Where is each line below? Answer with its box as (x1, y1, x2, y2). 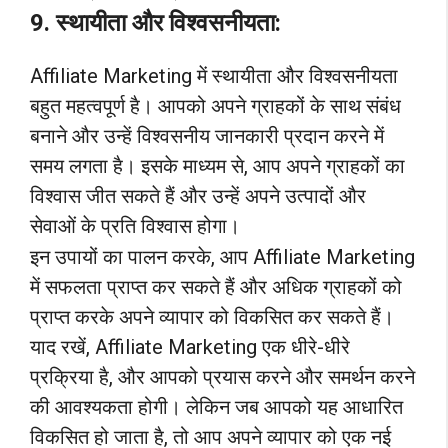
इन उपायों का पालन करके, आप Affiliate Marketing (30, 245, 415, 270)
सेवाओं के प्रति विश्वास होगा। (30, 213, 240, 238)
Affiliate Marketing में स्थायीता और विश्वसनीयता (30, 63, 398, 88)
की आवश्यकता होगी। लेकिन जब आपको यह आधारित (30, 395, 403, 420)
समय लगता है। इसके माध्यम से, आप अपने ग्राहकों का (30, 153, 405, 178)
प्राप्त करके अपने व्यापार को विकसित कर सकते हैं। (30, 305, 394, 330)
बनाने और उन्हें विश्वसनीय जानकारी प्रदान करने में (30, 123, 384, 148)
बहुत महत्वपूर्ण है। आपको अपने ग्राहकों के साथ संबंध (30, 93, 401, 118)
